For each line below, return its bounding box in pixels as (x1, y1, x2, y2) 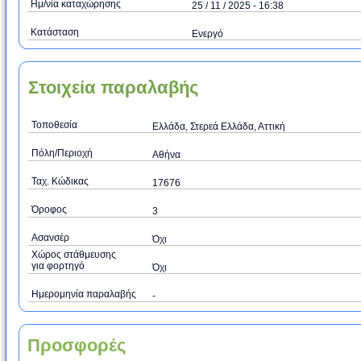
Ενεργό (192, 28, 223, 39)
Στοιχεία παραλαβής (28, 77, 198, 98)
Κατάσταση (31, 27, 79, 38)
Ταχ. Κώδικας (31, 176, 89, 187)
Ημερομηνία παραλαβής (31, 288, 136, 300)
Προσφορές (27, 335, 126, 355)
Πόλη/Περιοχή (31, 147, 93, 159)
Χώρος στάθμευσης (31, 249, 116, 260)
